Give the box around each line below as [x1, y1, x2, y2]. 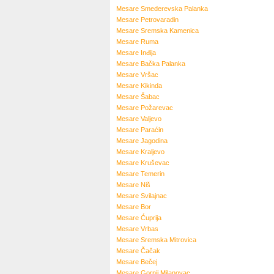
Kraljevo [141, 148, 165, 155]
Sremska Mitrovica [141, 236, 196, 243]
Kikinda [141, 82, 162, 89]
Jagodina [141, 137, 168, 144]
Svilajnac [141, 192, 167, 199]
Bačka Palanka [141, 60, 185, 67]
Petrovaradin [141, 16, 179, 23]
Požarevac [141, 104, 173, 111]
